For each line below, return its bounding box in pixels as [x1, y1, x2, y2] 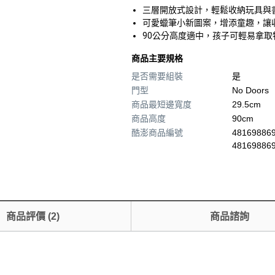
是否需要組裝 [131, 71, 183, 81]
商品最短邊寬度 [131, 99, 192, 109]
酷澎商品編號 [131, 128, 183, 137]
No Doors [232, 85, 269, 95]
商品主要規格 [131, 53, 183, 63]
